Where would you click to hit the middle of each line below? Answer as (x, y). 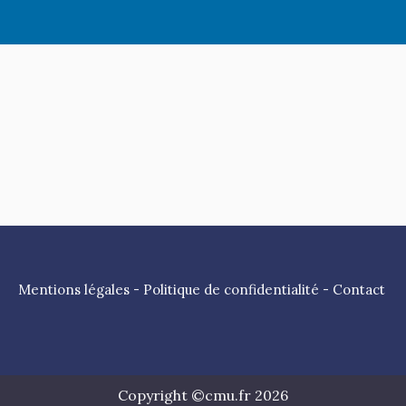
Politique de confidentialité (231, 290)
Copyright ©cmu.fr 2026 (203, 395)
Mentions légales (73, 290)
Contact (358, 290)
